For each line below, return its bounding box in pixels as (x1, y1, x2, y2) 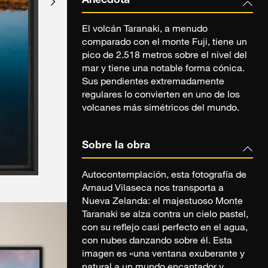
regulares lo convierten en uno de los (82, 91, 240, 101)
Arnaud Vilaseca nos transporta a (82, 184, 224, 194)
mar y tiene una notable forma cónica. (82, 65, 245, 75)
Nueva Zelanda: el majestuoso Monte (82, 197, 243, 207)
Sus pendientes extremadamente (82, 78, 224, 88)
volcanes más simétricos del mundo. (82, 104, 239, 114)
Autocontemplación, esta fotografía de (82, 170, 246, 181)
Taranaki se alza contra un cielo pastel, (82, 210, 248, 220)
